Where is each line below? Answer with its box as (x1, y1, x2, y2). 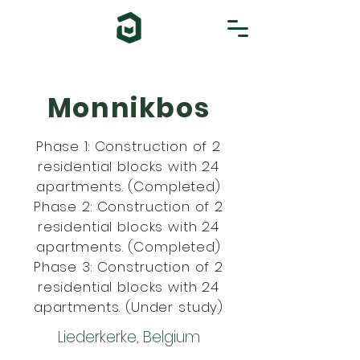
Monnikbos (47, 89, 211, 127)
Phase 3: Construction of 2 (33, 257, 224, 276)
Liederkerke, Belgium (57, 326, 200, 348)
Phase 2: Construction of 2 (33, 197, 224, 216)
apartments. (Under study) (33, 297, 224, 317)
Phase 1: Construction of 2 (35, 137, 222, 156)
